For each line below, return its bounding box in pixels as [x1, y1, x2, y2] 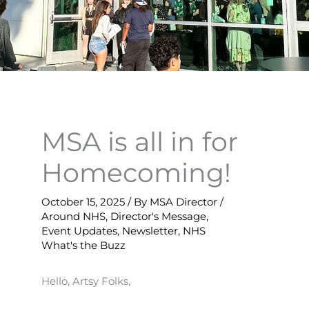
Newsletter [122, 225, 178, 237]
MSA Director [150, 196, 220, 208]
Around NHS [41, 210, 106, 223]
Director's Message [110, 210, 206, 223]
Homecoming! [41, 157, 231, 189]
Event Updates [41, 225, 117, 237]
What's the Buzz [41, 239, 126, 252]
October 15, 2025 [41, 196, 128, 208]
